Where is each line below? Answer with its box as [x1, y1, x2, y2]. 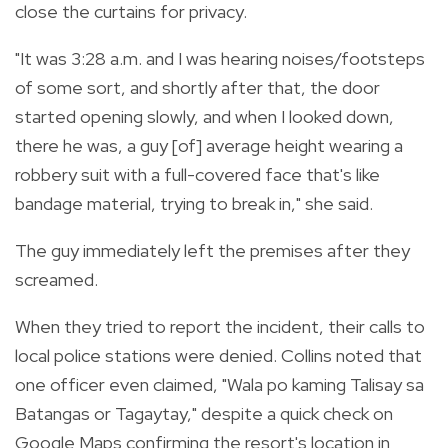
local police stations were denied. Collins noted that [15, 343, 422, 367]
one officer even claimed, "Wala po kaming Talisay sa [15, 372, 424, 396]
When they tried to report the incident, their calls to [15, 314, 425, 338]
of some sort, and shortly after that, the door [15, 75, 380, 99]
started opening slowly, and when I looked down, [15, 104, 394, 128]
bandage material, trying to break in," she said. [15, 191, 373, 215]
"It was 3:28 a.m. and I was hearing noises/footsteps [15, 46, 425, 70]
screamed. [15, 267, 98, 291]
